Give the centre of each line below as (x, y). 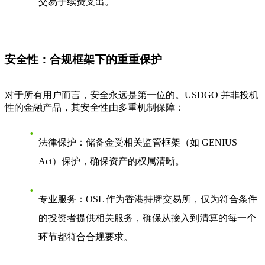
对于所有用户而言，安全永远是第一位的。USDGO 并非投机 (132, 95)
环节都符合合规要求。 (86, 237)
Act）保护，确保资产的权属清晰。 (112, 161)
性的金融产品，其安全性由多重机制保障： (95, 107)
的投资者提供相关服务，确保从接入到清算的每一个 (147, 218)
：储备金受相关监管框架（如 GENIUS (157, 142)
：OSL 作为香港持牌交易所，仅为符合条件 (167, 199)
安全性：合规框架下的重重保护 (83, 59)
